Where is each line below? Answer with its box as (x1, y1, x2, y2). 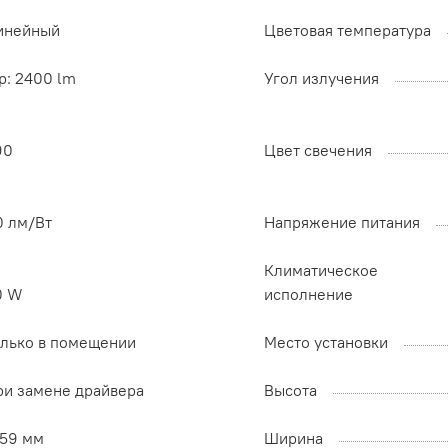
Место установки (264, 332, 388, 353)
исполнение (264, 284, 353, 305)
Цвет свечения (264, 140, 372, 161)
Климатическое (264, 260, 378, 281)
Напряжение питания (264, 212, 420, 233)
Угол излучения (264, 68, 379, 89)
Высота (264, 380, 317, 401)
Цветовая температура (264, 20, 431, 41)
